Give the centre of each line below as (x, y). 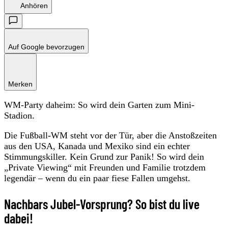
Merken (20, 84)
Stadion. (19, 115)
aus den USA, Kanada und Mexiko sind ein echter (97, 146)
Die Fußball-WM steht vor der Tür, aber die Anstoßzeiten (110, 135)
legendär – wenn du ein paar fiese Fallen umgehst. (97, 178)
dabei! (19, 218)
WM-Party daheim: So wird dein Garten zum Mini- (99, 105)
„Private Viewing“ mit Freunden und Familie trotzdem (105, 167)
